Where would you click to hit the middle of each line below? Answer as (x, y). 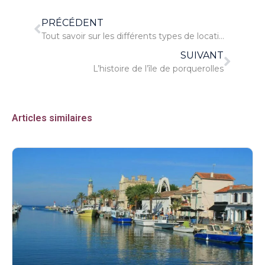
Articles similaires (52, 118)
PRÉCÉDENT (72, 23)
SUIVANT (202, 56)
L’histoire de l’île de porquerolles (159, 69)
